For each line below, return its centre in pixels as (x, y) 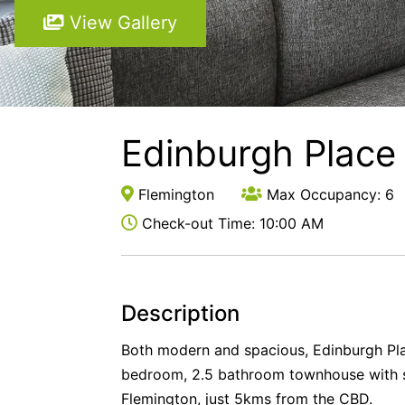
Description (181, 313)
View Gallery (121, 23)
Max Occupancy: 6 (329, 194)
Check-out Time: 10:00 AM (231, 223)
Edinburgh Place (259, 153)
